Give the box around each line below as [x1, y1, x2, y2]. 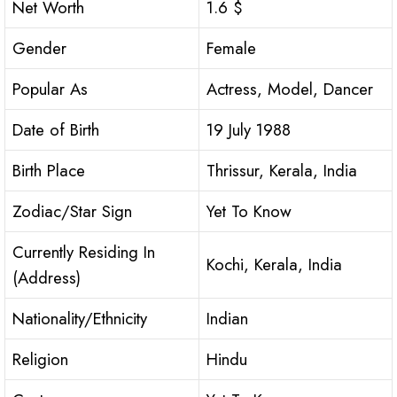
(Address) [12, 266, 81, 291]
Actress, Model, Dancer [206, 77, 373, 102]
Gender [12, 36, 66, 61]
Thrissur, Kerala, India [206, 159, 357, 183]
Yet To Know [206, 199, 292, 224]
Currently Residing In [12, 240, 155, 265]
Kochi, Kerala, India [206, 253, 342, 277]
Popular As [12, 77, 88, 102]
